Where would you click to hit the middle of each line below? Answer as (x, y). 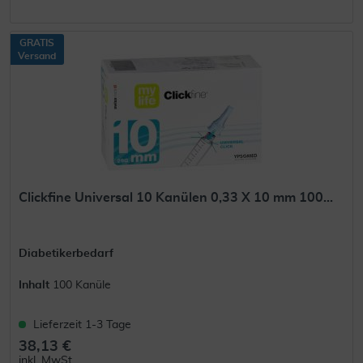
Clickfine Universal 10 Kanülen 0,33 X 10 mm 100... (176, 197)
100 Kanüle (82, 285)
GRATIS (37, 43)
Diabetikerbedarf (66, 253)
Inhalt (36, 285)
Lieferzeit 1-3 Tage (83, 325)
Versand (37, 56)
